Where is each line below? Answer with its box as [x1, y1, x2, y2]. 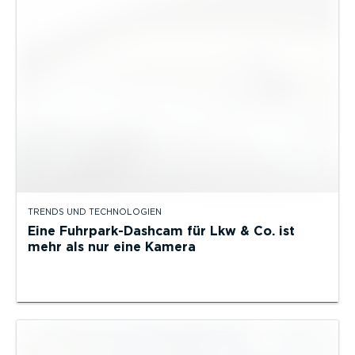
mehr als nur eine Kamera [28, 239, 196, 255]
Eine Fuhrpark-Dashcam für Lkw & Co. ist [28, 223, 295, 239]
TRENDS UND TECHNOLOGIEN [28, 207, 162, 218]
